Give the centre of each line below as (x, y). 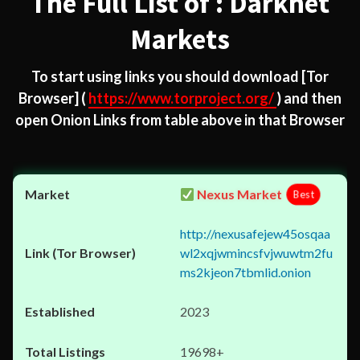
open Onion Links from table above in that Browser (180, 120)
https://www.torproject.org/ (182, 98)
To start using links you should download (166, 76)
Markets (180, 39)
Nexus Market (239, 194)
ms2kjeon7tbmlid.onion (245, 272)
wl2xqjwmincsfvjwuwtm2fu (256, 253)
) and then (309, 98)
